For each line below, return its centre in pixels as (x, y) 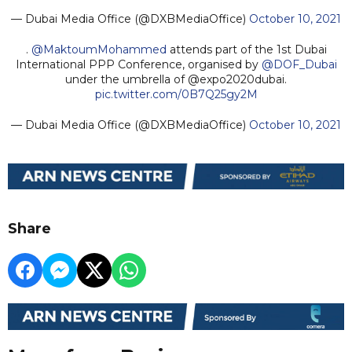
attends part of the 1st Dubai (246, 49)
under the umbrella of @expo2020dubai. (176, 79)
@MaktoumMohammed (99, 49)
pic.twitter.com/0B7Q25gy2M (176, 94)
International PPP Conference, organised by (138, 64)
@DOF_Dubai (299, 64)
